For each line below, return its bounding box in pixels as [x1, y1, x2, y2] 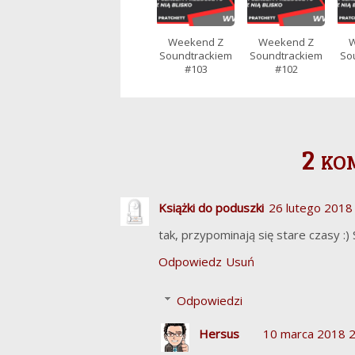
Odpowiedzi [177, 292, 242, 308]
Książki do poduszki [158, 200, 264, 216]
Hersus [199, 325, 239, 342]
